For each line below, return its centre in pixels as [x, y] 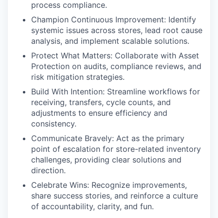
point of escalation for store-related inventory [116, 149]
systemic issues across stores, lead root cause [117, 30]
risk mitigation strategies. [78, 77]
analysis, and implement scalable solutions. [110, 41]
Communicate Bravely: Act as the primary [108, 138]
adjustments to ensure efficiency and [99, 113]
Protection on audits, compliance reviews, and [116, 66]
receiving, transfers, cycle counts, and [101, 102]
